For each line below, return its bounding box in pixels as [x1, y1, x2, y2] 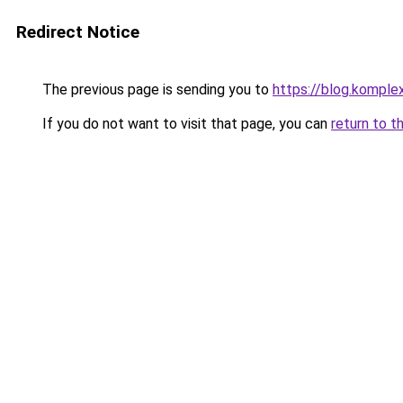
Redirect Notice [16, 22, 139, 42]
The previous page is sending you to [39, 81, 273, 98]
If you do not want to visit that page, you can [39, 115, 331, 132]
